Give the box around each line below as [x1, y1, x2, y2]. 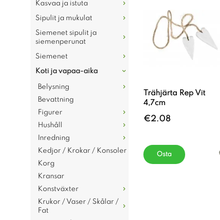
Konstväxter [38, 186, 79, 192]
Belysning [38, 83, 69, 90]
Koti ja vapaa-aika [35, 68, 98, 75]
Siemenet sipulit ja [35, 29, 97, 36]
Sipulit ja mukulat [35, 15, 92, 22]
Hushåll [38, 122, 62, 129]
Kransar [38, 173, 64, 180]
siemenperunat [35, 38, 86, 45]
